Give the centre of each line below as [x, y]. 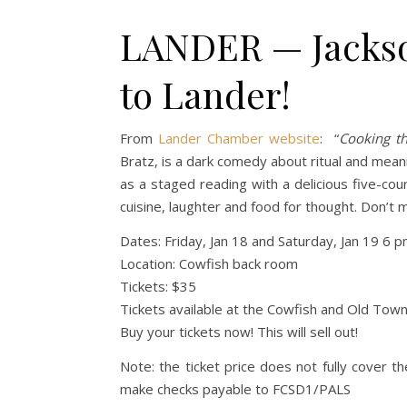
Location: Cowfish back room [209, 264]
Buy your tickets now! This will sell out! [239, 332]
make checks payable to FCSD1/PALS [235, 389]
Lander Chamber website [239, 139]
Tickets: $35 [158, 287]
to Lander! [205, 94]
